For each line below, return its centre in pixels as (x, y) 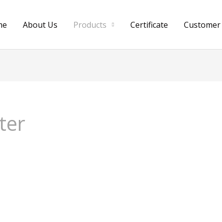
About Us (40, 25)
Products (90, 25)
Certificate (149, 25)
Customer (202, 25)
